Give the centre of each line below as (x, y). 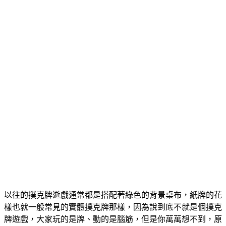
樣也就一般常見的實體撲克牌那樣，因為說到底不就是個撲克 (113, 207)
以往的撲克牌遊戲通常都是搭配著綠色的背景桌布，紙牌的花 (113, 195)
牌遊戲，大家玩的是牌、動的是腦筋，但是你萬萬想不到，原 (113, 219)
